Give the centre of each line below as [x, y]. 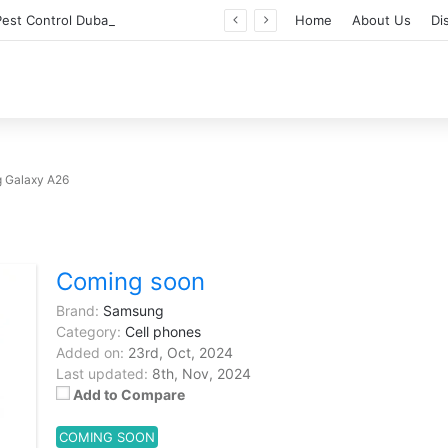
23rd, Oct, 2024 [178, 352]
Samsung [133, 310]
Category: [88, 331]
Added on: [89, 352]
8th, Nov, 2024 [199, 373]
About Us [381, 20]
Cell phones [162, 331]
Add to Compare [128, 394]
